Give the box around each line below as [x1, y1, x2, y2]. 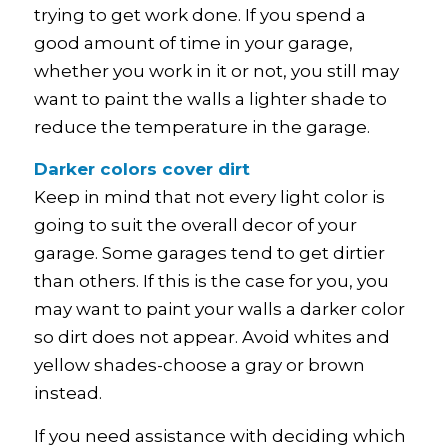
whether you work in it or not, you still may [33, 60, 399, 81]
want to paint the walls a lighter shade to [33, 88, 387, 109]
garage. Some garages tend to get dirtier [33, 243, 385, 264]
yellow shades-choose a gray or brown [33, 355, 365, 376]
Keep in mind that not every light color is [33, 187, 385, 208]
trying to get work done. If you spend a [33, 4, 366, 25]
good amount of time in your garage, [33, 32, 353, 53]
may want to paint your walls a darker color [33, 299, 405, 320]
